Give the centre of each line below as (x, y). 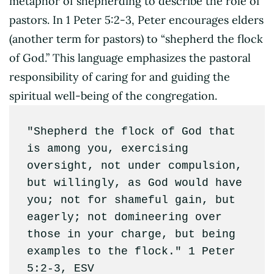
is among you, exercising (107, 148)
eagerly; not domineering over (124, 217)
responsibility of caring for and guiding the (120, 76)
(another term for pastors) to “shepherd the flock (136, 39)
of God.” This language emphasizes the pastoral (130, 57)
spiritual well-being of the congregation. (113, 95)
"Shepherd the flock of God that (131, 131)
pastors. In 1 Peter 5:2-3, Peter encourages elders (136, 20)
